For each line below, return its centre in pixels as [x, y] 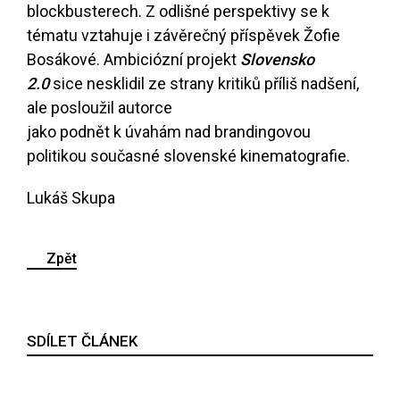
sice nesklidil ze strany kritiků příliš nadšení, [206, 84]
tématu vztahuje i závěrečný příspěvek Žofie [183, 36]
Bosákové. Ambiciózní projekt [133, 60]
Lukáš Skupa [71, 198]
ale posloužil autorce [100, 108]
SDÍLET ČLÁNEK [82, 342]
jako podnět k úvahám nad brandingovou [169, 132]
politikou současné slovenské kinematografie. [188, 156]
